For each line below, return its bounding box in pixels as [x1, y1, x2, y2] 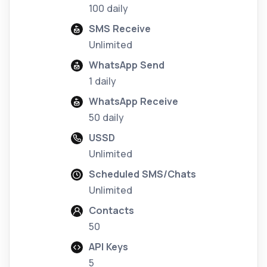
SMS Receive [89, 22, 151, 36]
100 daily [89, 2, 128, 15]
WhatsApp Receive [89, 95, 178, 108]
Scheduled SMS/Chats [89, 167, 196, 181]
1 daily [89, 74, 116, 88]
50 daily [89, 111, 124, 125]
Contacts [89, 204, 134, 218]
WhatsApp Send [89, 58, 164, 72]
